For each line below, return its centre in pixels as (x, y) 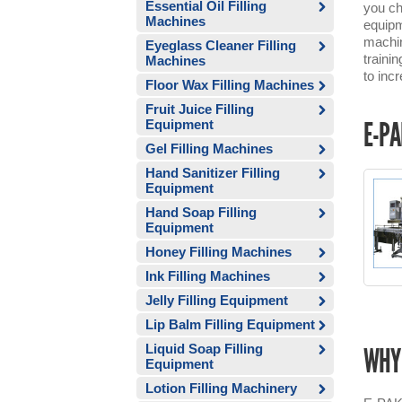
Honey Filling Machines (218, 252)
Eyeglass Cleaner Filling (221, 45)
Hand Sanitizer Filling (213, 173)
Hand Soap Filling (201, 212)
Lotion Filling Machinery (221, 388)
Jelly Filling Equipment (217, 300)
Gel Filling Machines (209, 149)
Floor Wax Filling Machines (230, 85)
